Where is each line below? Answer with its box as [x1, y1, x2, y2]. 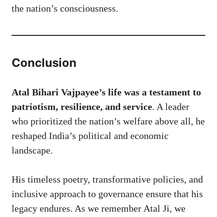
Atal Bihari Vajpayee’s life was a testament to [12, 86, 201, 97]
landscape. [12, 144, 53, 155]
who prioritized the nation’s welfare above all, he [12, 115, 205, 126]
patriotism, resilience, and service [12, 101, 152, 112]
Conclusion [12, 55, 77, 70]
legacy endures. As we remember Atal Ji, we [12, 202, 186, 214]
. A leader [152, 101, 189, 112]
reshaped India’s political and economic [12, 130, 169, 141]
